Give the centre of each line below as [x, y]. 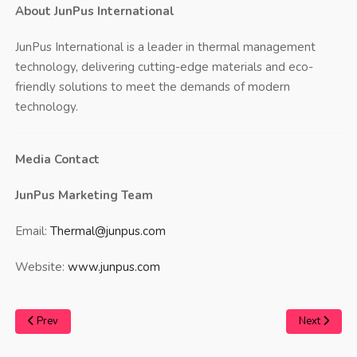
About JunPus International [94, 11]
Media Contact [57, 159]
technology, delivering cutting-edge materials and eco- [164, 67]
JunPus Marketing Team [84, 195]
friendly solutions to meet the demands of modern [152, 86]
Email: [32, 231]
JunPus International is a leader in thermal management [165, 47]
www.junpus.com [114, 267]
